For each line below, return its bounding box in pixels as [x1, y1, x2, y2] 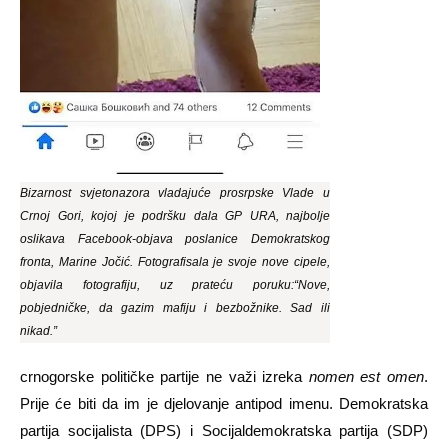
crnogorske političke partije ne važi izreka [20, 368, 309, 386]
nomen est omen [308, 368, 424, 386]
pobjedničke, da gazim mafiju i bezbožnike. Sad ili [20, 301, 330, 316]
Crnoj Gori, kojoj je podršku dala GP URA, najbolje [20, 209, 330, 224]
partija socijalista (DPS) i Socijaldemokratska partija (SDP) [20, 422, 428, 440]
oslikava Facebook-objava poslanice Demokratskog [20, 232, 330, 247]
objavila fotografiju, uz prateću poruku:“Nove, [20, 278, 330, 293]
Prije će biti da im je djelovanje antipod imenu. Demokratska [20, 395, 428, 413]
